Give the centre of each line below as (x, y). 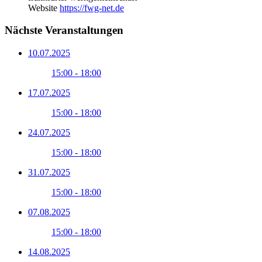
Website (43, 8)
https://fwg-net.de (92, 8)
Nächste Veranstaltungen (64, 30)
